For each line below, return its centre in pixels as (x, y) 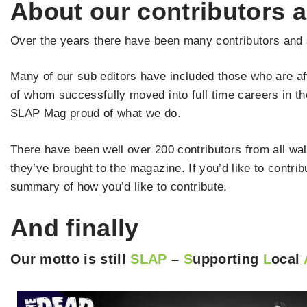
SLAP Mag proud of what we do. (96, 114)
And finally (75, 228)
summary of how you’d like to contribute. (119, 186)
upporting (228, 259)
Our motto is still (71, 259)
